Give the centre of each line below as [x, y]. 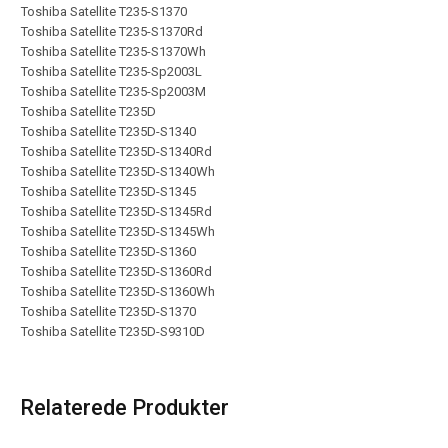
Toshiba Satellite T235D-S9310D [113, 331]
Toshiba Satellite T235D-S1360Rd [116, 271]
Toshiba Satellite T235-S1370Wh [113, 51]
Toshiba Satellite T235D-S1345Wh [118, 231]
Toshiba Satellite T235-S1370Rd [112, 31]
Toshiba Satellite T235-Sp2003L [111, 71]
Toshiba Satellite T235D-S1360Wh [118, 291]
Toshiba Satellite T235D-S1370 [108, 311]
